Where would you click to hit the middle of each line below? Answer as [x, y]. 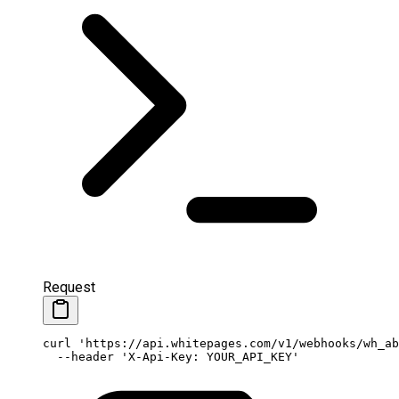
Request [69, 288]
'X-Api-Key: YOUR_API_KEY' [207, 357]
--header [78, 357]
